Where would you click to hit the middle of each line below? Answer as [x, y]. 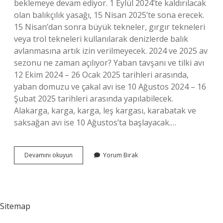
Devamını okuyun [49, 155]
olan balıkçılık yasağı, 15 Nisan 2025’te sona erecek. [109, 15]
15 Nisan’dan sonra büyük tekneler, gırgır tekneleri [110, 27]
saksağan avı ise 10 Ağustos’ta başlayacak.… [95, 122]
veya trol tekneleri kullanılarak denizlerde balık [101, 39]
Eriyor [80, 199]
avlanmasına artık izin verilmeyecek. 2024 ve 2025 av [111, 51]
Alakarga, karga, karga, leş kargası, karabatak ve [105, 111]
